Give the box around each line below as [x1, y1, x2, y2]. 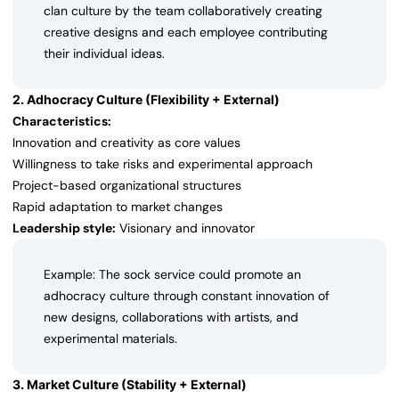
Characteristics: [12, 113, 111, 130]
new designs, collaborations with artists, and [44, 309, 298, 326]
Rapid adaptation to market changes [12, 199, 223, 216]
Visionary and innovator [116, 220, 255, 237]
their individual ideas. [44, 45, 165, 62]
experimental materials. [44, 330, 177, 347]
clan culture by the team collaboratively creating [44, 3, 322, 20]
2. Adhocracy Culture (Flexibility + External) [12, 92, 280, 108]
